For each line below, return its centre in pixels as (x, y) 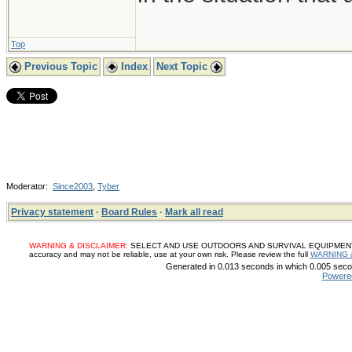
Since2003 (73, 186)
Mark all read (194, 212)
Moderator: (29, 186)
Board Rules (129, 212)
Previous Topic (59, 66)
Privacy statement (52, 212)
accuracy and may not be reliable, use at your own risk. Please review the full (169, 254)
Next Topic (183, 66)
